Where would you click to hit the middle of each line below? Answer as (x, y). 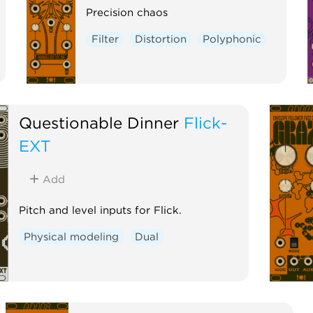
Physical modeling (72, 236)
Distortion (160, 39)
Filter (105, 39)
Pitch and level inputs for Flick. (100, 210)
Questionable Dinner (99, 122)
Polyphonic (232, 39)
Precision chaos (127, 12)
